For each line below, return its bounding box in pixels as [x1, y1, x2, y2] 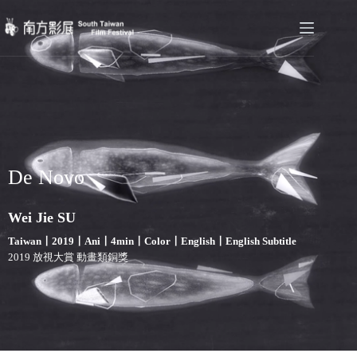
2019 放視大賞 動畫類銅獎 [8, 251, 128, 264]
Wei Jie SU [8, 210, 76, 226]
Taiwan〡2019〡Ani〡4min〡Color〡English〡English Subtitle [8, 235, 296, 248]
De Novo [8, 165, 84, 189]
